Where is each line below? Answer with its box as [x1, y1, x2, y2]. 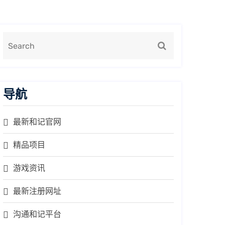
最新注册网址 [13, 186, 61, 196]
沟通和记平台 [13, 209, 61, 219]
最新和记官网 [13, 117, 61, 127]
